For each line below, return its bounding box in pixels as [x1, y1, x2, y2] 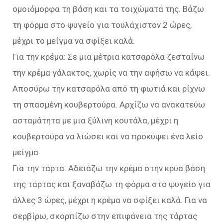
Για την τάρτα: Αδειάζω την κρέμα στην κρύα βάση [12, 163, 205, 174]
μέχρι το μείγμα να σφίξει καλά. [12, 36, 135, 46]
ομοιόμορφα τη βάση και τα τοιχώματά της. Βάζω [12, 4, 204, 14]
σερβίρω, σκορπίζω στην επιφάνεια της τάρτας [12, 211, 197, 222]
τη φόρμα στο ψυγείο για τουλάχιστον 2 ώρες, [12, 20, 192, 30]
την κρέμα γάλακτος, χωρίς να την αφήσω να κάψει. [12, 68, 210, 78]
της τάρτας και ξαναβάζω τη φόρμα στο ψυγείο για [12, 179, 211, 190]
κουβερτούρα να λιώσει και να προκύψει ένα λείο [12, 131, 203, 142]
